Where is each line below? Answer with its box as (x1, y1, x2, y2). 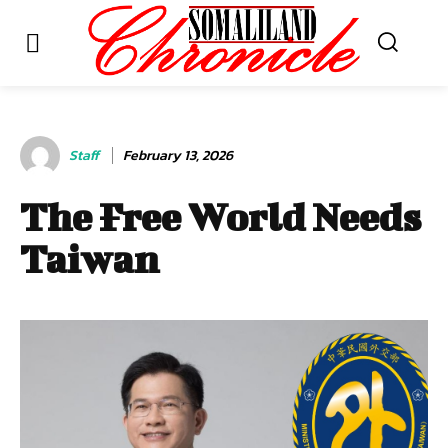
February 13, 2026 (123, 144, 233, 166)
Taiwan (20, 236, 159, 281)
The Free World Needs (20, 194, 421, 239)
